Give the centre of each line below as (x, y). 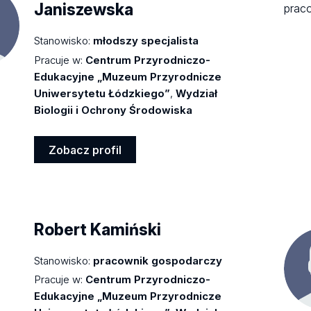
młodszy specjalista (146, 41)
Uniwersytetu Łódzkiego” (102, 93)
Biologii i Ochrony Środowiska (114, 110)
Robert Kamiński (98, 230)
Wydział (197, 93)
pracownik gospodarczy (158, 261)
